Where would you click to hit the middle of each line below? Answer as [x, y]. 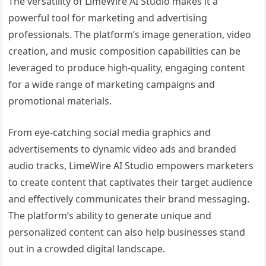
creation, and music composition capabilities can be [125, 51]
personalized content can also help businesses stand [127, 232]
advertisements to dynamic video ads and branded [123, 149]
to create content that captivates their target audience [131, 182]
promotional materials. [60, 101]
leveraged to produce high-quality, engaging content [127, 67]
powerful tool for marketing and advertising [108, 18]
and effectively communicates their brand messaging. [129, 199]
